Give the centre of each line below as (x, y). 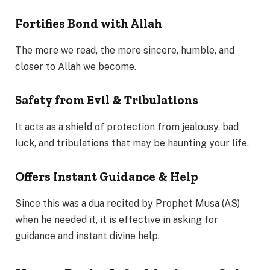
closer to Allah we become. (76, 66)
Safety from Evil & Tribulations (107, 100)
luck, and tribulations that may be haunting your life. (132, 143)
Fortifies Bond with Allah (89, 24)
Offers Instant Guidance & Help (107, 177)
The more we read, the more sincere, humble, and (125, 50)
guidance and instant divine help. (87, 236)
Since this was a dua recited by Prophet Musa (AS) (127, 203)
